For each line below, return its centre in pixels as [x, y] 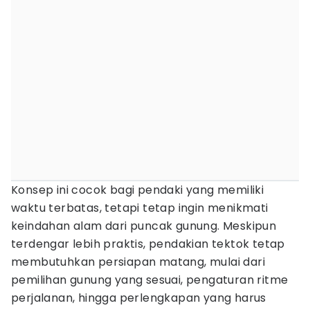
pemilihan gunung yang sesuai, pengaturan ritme [150, 280]
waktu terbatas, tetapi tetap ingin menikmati [140, 208]
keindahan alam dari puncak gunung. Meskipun [144, 226]
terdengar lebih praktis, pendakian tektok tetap [148, 244]
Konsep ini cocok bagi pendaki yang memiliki [138, 190]
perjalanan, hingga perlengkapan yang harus [139, 298]
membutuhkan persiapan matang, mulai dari [138, 262]
